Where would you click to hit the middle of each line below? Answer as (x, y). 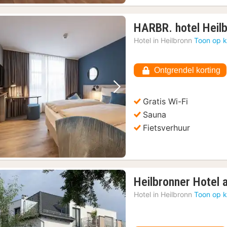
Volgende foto (145, 96)
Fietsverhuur (167, 127)
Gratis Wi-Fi (166, 101)
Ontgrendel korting (187, 70)
